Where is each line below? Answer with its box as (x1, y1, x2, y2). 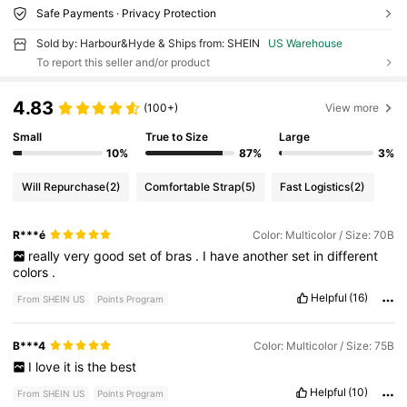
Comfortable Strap (144, 180, 242, 194)
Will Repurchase (21, 180, 105, 194)
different (326, 247, 378, 263)
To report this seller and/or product (35, 55, 210, 69)
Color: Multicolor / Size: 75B (253, 338, 394, 352)
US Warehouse (268, 35, 343, 50)
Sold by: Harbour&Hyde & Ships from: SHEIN (35, 35, 260, 50)
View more (325, 100, 380, 114)
